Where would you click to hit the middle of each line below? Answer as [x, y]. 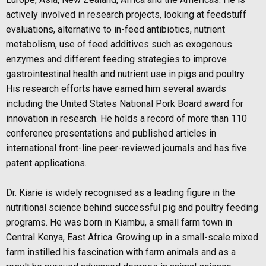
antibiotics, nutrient [186, 30]
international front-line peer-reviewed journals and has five [126, 148]
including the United [48, 104]
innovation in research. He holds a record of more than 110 [126, 119]
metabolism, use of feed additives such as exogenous [119, 45]
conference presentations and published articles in [111, 134]
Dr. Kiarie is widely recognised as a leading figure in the [121, 193]
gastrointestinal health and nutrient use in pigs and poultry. [126, 74]
